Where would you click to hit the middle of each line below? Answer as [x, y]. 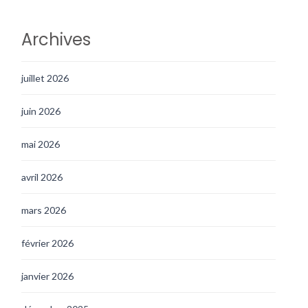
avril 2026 [42, 177]
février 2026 [48, 243]
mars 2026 [44, 210]
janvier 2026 [48, 276]
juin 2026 [41, 111]
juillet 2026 [45, 78]
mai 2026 [41, 144]
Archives [56, 39]
